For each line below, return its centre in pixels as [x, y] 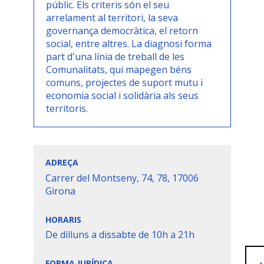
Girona [60, 191]
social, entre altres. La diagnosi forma [128, 44]
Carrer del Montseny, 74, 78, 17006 [122, 178]
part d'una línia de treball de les [115, 57]
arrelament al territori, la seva [112, 18]
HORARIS [63, 219]
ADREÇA [62, 162]
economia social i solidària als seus [122, 95]
